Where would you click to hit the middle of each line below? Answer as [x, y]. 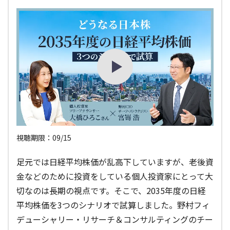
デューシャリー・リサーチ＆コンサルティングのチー [115, 219]
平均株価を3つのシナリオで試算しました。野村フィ [113, 205]
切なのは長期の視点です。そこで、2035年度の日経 [111, 190]
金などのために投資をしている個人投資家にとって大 [115, 176]
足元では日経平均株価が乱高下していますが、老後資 [115, 161]
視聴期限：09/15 [44, 137]
